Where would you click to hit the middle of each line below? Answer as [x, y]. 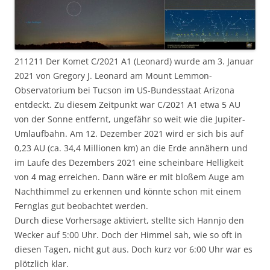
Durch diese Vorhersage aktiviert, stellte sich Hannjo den [129, 220]
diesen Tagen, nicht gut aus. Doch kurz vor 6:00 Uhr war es [133, 249]
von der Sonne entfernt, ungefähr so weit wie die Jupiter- [130, 119]
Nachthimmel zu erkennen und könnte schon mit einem [128, 191]
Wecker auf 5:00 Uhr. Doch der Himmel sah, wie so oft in [128, 234]
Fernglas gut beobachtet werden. [81, 206]
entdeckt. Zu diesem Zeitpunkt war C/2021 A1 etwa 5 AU [127, 104]
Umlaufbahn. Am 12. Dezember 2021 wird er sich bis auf [129, 133]
